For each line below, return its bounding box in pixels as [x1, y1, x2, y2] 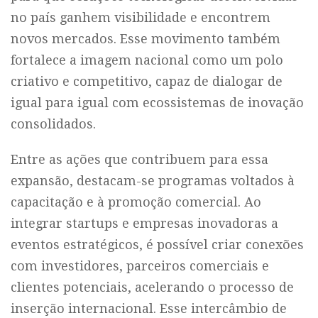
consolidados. [11, 116, 96, 131]
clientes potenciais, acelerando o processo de [11, 280, 294, 295]
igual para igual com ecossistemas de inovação [11, 95, 304, 110]
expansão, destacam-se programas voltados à [11, 173, 295, 188]
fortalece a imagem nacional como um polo [11, 53, 283, 67]
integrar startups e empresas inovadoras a [11, 216, 278, 231]
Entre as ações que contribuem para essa [11, 152, 268, 167]
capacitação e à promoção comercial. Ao [11, 194, 261, 209]
